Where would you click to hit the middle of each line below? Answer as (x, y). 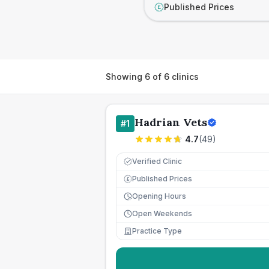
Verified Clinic (157, 161)
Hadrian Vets (171, 122)
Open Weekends (162, 213)
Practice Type (157, 231)
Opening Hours (159, 196)
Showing (125, 76)
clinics (184, 76)
